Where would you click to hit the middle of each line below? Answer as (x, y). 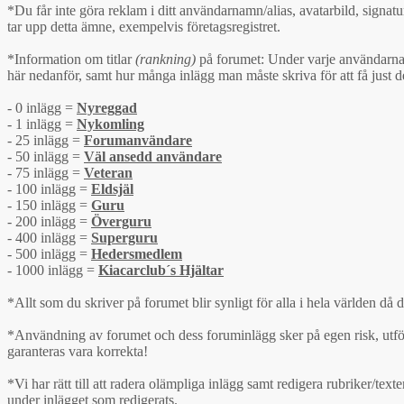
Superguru (124, 237)
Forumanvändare (138, 140)
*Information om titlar (71, 59)
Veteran (108, 172)
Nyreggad (107, 107)
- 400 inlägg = (49, 237)
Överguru (121, 221)
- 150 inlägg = (49, 205)
